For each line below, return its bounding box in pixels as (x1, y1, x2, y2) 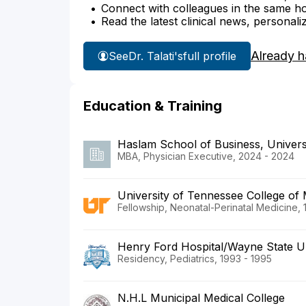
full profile (183, 48, 236, 63)
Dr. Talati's (128, 48, 183, 63)
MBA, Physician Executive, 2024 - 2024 (117, 150, 294, 163)
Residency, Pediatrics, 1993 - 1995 (117, 253, 272, 265)
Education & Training (83, 98, 222, 115)
